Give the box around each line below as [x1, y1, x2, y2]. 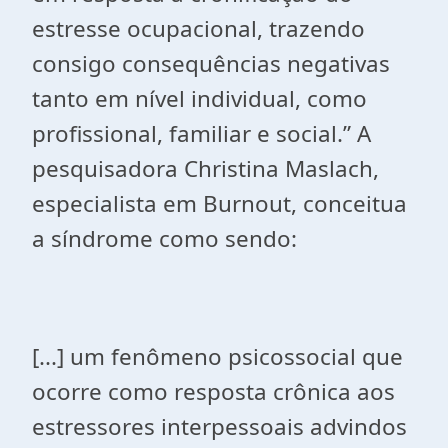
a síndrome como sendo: [32, 223, 297, 254]
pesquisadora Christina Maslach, [32, 153, 379, 184]
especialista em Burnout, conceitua [32, 188, 407, 219]
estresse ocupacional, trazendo [32, 13, 365, 44]
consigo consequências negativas [32, 48, 390, 79]
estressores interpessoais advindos [32, 411, 407, 442]
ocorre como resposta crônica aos [32, 376, 395, 407]
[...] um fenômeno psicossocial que [32, 341, 403, 372]
